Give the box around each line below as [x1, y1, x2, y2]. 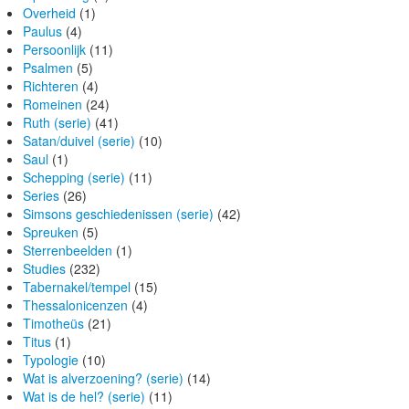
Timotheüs [23, 314, 84, 333]
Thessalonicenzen [23, 296, 128, 315]
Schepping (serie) [23, 168, 125, 187]
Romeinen [23, 95, 82, 114]
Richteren [23, 77, 79, 96]
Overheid [23, 4, 76, 23]
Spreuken [23, 223, 79, 242]
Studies [23, 259, 66, 278]
